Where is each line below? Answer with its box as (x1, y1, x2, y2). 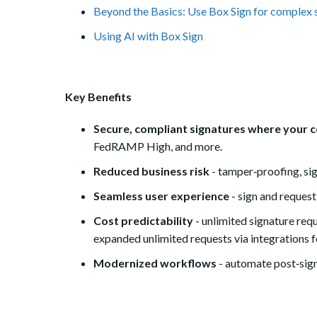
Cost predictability (93, 214, 193, 228)
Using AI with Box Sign (93, 29, 203, 43)
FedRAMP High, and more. (93, 139, 222, 154)
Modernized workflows (93, 256, 217, 270)
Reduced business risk (93, 164, 209, 178)
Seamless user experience (93, 189, 229, 203)
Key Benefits (65, 90, 132, 104)
